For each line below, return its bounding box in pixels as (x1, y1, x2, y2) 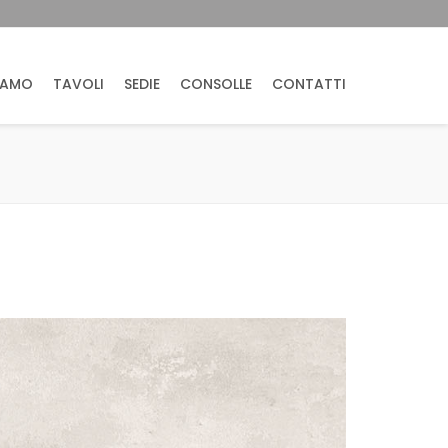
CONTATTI (272, 74, 346, 94)
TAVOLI (53, 74, 104, 94)
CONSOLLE (180, 74, 252, 94)
